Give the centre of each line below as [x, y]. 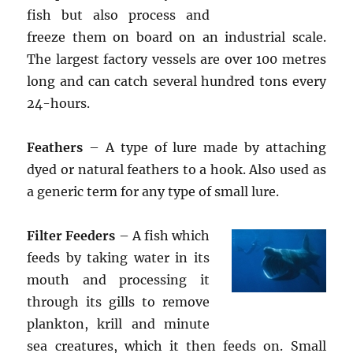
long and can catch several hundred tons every [176, 81]
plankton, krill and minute [118, 324]
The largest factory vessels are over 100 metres [176, 59]
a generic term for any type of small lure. [153, 191]
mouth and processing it [118, 280]
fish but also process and [118, 15]
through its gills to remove [118, 302]
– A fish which [162, 236]
